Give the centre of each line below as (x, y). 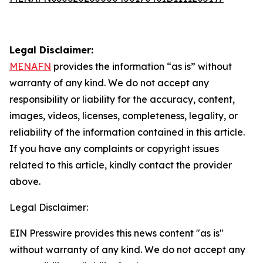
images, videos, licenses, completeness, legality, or (124, 116)
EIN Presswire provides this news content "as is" (117, 233)
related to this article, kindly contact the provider (121, 165)
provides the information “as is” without (141, 66)
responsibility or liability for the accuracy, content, (122, 99)
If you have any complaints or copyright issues (114, 149)
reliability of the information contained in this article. (127, 132)
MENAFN (30, 66)
